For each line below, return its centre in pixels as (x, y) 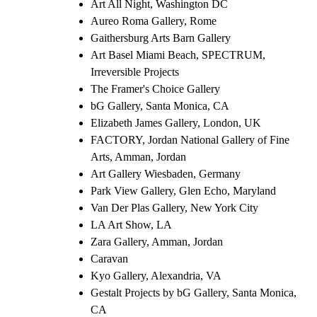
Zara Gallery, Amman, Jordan (157, 241)
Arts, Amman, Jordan (138, 156)
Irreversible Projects (135, 71)
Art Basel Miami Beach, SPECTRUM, (178, 54)
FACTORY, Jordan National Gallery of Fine (190, 139)
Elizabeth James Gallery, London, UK (176, 122)
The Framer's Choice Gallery (155, 88)
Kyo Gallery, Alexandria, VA (156, 275)
